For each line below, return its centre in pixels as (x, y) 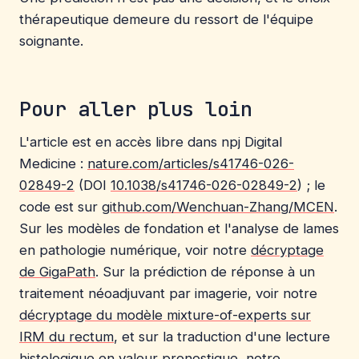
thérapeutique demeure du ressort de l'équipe (166, 19)
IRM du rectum (67, 336)
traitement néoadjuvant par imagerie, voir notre (168, 293)
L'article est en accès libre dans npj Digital (151, 141)
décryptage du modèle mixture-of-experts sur (165, 315)
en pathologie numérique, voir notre (135, 250)
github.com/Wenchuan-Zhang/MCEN (218, 206)
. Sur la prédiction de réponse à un (205, 271)
